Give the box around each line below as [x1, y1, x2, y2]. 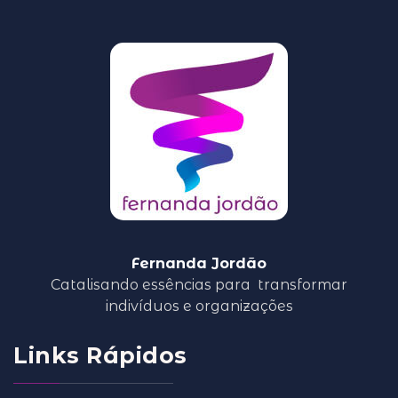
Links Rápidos [13, 341, 187, 369]
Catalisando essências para [51, 275, 258, 293]
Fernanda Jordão [131, 254, 267, 272]
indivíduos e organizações [105, 297, 293, 314]
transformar [258, 275, 347, 293]
